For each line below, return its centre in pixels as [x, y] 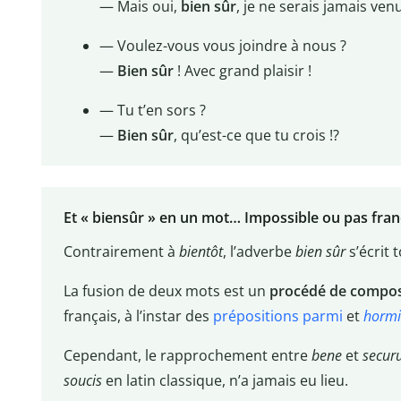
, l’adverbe [259, 252]
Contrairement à [121, 252]
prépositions [256, 316]
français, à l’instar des [138, 316]
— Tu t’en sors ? [152, 110]
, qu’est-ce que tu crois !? [256, 135]
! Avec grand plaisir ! [242, 70]
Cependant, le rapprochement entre [187, 356]
